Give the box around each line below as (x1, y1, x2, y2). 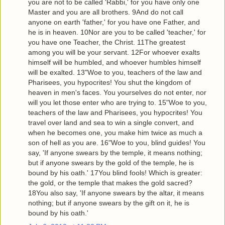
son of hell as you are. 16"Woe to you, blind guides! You (28, 139, 205, 147)
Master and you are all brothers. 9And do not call (28, 8, 183, 17)
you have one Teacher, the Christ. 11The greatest (28, 38, 185, 47)
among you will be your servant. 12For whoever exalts (28, 48, 200, 57)
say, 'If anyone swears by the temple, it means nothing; (28, 149, 202, 157)
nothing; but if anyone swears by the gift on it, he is (28, 199, 189, 207)
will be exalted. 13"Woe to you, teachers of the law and (28, 68, 202, 77)
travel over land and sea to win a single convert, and (28, 119, 194, 127)
